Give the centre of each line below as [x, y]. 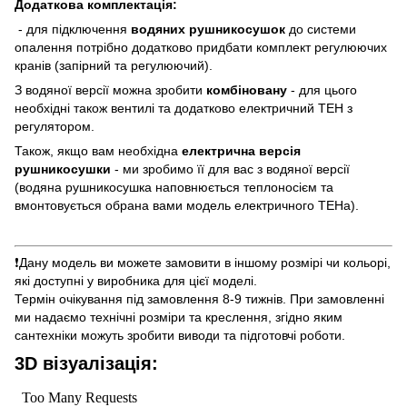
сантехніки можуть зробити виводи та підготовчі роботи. [180, 335]
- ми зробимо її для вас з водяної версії [230, 169]
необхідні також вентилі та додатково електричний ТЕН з [184, 108]
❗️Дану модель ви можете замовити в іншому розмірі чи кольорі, [203, 262]
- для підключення [73, 29]
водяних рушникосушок [208, 29]
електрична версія [239, 150]
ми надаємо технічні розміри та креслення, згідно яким [179, 317]
